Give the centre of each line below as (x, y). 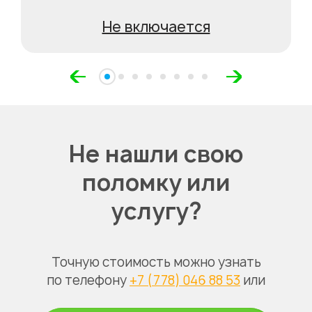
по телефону (88, 280)
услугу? (156, 211)
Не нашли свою (156, 154)
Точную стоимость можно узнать (156, 262)
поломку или (156, 182)
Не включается (156, 27)
